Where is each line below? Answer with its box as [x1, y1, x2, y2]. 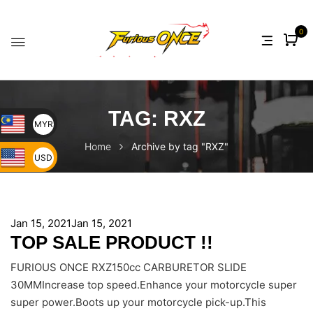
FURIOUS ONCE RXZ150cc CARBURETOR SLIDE [10, 261, 247, 275]
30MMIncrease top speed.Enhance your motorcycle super [10, 278, 297, 292]
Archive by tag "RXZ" [131, 140, 228, 152]
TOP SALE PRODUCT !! [10, 231, 213, 253]
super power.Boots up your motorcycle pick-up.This [10, 296, 266, 310]
